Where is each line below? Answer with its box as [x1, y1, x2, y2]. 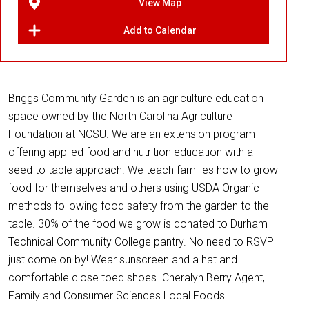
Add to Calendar [123, 25, 197, 36]
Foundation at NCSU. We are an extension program [8, 128, 255, 141]
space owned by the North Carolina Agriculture [8, 110, 232, 123]
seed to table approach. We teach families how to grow [8, 163, 278, 177]
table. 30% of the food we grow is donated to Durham [8, 217, 268, 230]
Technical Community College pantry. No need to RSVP [8, 235, 274, 248]
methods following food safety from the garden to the [8, 199, 269, 212]
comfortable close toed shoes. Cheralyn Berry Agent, [8, 271, 265, 284]
